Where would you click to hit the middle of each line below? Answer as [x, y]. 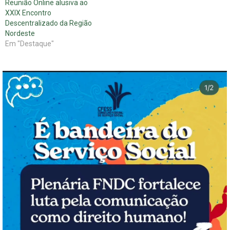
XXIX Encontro [28, 13]
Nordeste [20, 34]
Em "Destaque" [30, 44]
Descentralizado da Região [49, 23]
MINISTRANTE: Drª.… [143, 13]
